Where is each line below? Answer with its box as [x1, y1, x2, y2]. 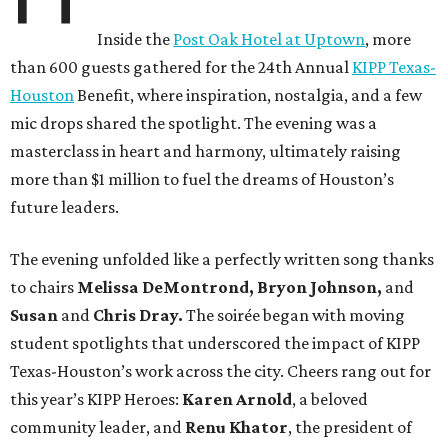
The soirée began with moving [186, 305, 405, 326]
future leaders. [10, 197, 119, 218]
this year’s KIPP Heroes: [10, 389, 182, 410]
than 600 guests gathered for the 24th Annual [10, 57, 352, 78]
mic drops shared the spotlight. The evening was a [10, 113, 377, 134]
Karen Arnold [182, 389, 292, 410]
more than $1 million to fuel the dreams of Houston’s [10, 169, 394, 190]
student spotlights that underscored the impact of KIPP [10, 333, 420, 354]
